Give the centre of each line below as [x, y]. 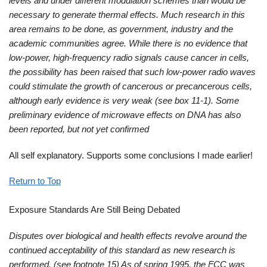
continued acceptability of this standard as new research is [122, 250]
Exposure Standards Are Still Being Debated [94, 210]
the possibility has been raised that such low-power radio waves [132, 72]
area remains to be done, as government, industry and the [121, 29]
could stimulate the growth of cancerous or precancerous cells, [131, 86]
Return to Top [35, 181]
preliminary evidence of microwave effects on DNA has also [125, 115]
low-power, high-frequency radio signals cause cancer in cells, [129, 58]
